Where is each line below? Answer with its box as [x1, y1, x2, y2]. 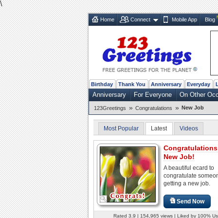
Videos [179, 125, 198, 132]
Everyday [187, 81, 210, 87]
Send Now [177, 198, 205, 205]
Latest [151, 125, 167, 132]
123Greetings [94, 105, 126, 111]
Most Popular [104, 125, 139, 132]
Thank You [118, 81, 145, 87]
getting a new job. [163, 180, 210, 187]
